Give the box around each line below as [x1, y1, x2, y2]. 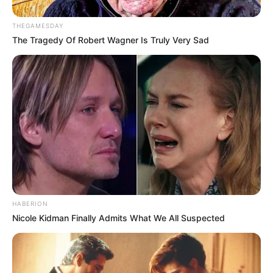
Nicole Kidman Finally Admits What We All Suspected [12, 213, 225, 224]
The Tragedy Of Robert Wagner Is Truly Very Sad [12, 35, 209, 46]
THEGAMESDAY [12, 22, 63, 30]
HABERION [12, 200, 48, 208]
